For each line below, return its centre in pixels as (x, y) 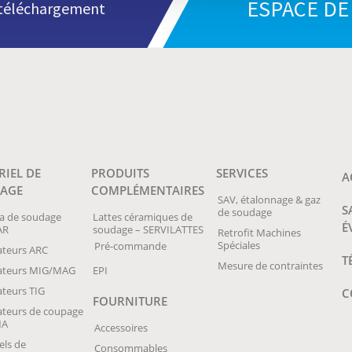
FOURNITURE (130, 301)
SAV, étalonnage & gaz (269, 200)
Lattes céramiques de (143, 217)
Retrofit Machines (259, 233)
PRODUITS (121, 173)
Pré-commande (131, 246)
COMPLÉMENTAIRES (148, 191)
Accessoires (121, 328)
